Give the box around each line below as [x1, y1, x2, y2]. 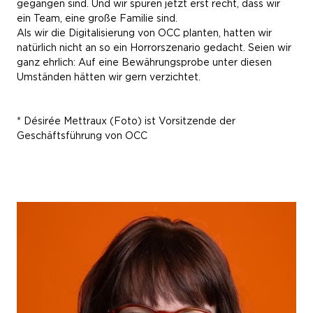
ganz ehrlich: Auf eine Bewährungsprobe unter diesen [17, 57, 272, 68]
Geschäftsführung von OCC [17, 130, 147, 141]
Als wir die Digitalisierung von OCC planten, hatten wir [17, 27, 272, 38]
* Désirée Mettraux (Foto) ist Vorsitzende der [17, 115, 235, 126]
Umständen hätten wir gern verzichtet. [17, 71, 201, 82]
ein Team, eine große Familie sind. [17, 13, 177, 24]
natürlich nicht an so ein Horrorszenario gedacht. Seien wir [17, 42, 291, 53]
